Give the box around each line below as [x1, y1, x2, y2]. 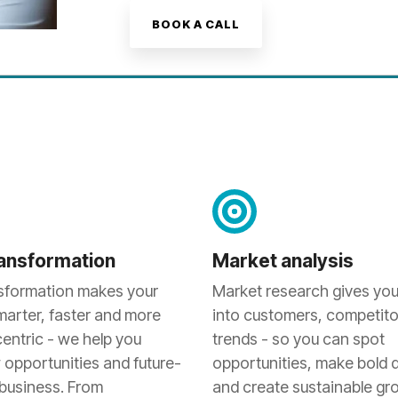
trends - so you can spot [212, 330, 385, 348]
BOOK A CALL [152, 17, 241, 31]
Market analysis [212, 250, 354, 272]
